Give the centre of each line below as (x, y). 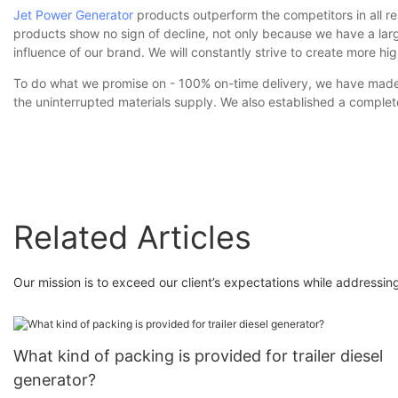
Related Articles (132, 237)
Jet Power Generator (73, 15)
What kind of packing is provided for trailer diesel (198, 356)
